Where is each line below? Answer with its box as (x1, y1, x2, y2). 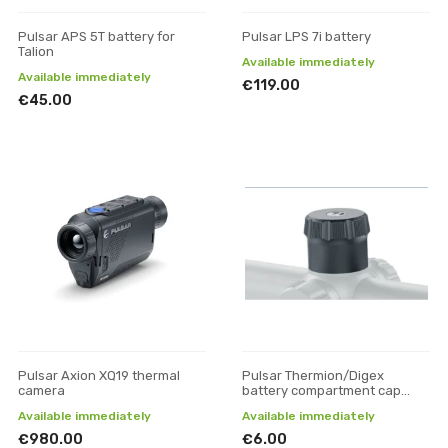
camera (18, 383, 65, 398)
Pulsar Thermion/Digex (242, 368, 384, 383)
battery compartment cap (242, 383, 401, 398)
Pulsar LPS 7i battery (242, 29, 371, 44)
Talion (18, 44, 54, 59)
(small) (242, 398, 283, 413)
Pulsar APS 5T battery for (18, 29, 175, 44)
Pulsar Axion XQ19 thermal (18, 368, 180, 383)
